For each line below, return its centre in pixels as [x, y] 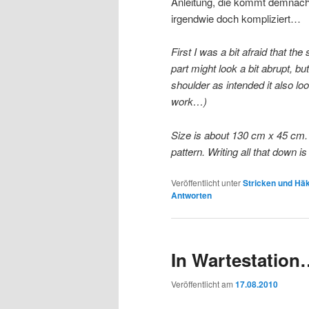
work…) [189, 101]
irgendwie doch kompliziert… [236, 18]
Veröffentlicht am [203, 284]
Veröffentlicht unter [206, 182]
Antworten [191, 195]
